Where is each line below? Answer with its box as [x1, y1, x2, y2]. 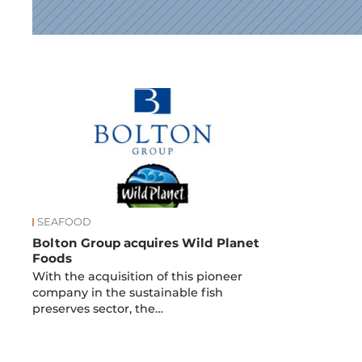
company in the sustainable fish [32, 285, 224, 301]
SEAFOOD [37, 215, 92, 228]
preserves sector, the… [32, 301, 164, 317]
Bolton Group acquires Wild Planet [32, 235, 260, 250]
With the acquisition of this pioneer [32, 269, 243, 284]
